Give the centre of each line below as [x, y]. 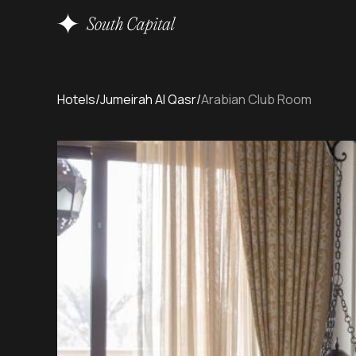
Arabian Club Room [256, 99]
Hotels [76, 99]
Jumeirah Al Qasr [148, 99]
